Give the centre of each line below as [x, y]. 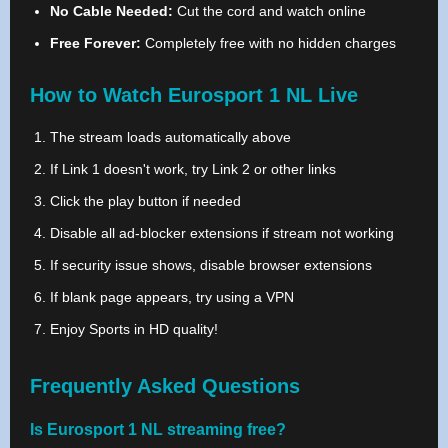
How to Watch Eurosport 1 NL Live [194, 94]
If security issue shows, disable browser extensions [211, 264]
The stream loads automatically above [170, 136]
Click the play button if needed [145, 200]
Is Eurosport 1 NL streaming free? [158, 429]
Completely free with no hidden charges [268, 42]
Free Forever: [95, 42]
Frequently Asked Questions [165, 385]
